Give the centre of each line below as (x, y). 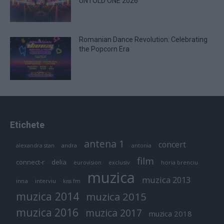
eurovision (87, 162)
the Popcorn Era (104, 49)
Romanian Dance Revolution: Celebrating (143, 39)
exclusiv (119, 162)
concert (172, 144)
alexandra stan (35, 145)
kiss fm (72, 180)
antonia (141, 145)
